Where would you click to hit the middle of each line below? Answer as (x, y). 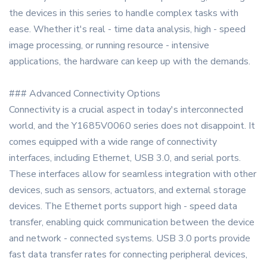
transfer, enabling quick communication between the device (132, 223)
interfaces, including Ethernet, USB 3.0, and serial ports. (125, 158)
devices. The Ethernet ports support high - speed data (123, 207)
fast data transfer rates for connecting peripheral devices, (128, 255)
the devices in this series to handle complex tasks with (124, 13)
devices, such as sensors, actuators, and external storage (128, 190)
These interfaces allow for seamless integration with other (133, 174)
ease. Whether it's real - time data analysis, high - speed (127, 30)
